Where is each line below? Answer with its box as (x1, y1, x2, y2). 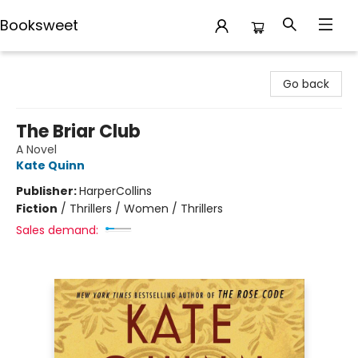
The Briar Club (16, 119, 141, 144)
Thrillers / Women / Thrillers (70, 201, 223, 217)
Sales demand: (16, 222, 98, 238)
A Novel (16, 141, 57, 157)
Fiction (16, 201, 58, 217)
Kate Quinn (16, 157, 85, 173)
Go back (283, 76, 329, 92)
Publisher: (16, 183, 79, 199)
